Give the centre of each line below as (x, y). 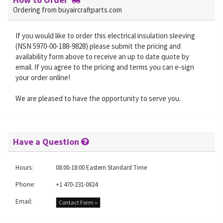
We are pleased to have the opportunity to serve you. (98, 98)
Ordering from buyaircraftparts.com (67, 10)
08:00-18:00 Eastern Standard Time (101, 167)
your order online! (43, 77)
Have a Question (47, 142)
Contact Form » (78, 202)
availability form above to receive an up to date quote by (102, 56)
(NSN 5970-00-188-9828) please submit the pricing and (98, 46)
